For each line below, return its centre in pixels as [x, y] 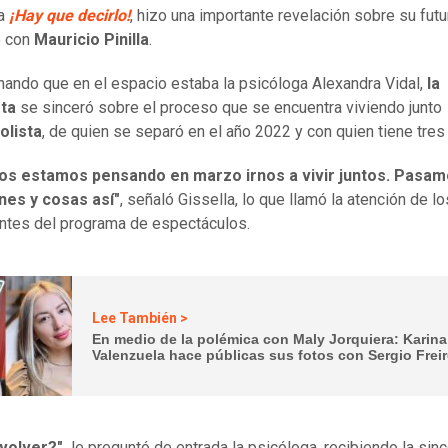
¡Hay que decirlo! [69, 16]
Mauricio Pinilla [91, 40]
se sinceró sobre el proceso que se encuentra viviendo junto [229, 108]
